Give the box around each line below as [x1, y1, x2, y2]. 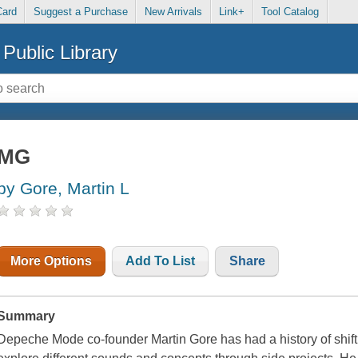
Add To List [125, 254, 196, 268]
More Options [10, 254, 93, 268]
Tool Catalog [261, 6, 320, 18]
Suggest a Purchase [33, 6, 128, 18]
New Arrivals [144, 6, 202, 18]
